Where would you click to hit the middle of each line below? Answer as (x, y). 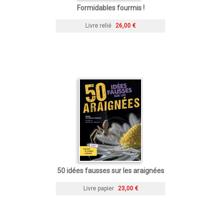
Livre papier (98, 188)
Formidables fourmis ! (110, 8)
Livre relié (98, 25)
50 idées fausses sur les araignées (110, 170)
